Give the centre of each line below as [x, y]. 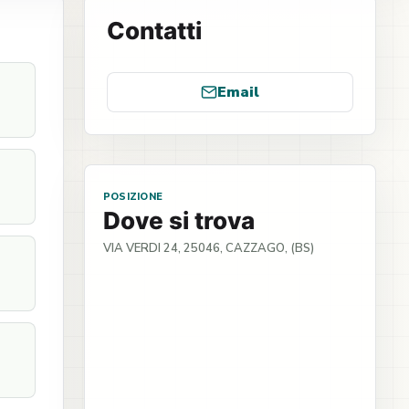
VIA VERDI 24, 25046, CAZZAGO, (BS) [209, 248]
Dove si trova [179, 220]
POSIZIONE [133, 197]
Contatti [154, 31]
